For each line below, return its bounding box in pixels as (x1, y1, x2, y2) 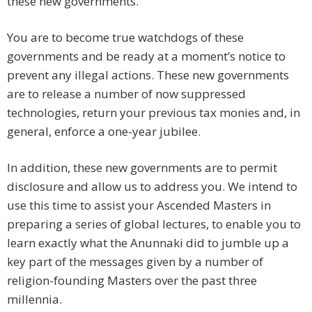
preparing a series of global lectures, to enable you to (7, 216, 301, 233)
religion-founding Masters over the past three (7, 272, 257, 289)
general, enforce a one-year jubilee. (7, 123, 201, 140)
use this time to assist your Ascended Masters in (7, 197, 271, 214)
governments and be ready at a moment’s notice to (7, 48, 286, 65)
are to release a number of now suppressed (7, 86, 246, 102)
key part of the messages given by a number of (7, 253, 263, 270)
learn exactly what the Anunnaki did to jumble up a (7, 235, 289, 251)
